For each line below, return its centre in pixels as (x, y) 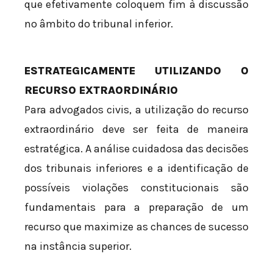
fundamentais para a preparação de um (136, 207)
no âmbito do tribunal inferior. (99, 23)
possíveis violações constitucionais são (136, 187)
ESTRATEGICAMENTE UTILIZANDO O (136, 70)
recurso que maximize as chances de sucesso (136, 226)
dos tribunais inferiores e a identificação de (136, 168)
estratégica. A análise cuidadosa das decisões (136, 148)
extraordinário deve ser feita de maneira (136, 129)
